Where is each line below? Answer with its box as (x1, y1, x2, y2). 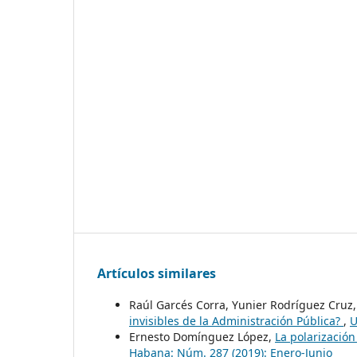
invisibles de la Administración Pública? (129, 312, 343, 328)
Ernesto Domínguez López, (129, 328, 275, 344)
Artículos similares (97, 264, 216, 282)
